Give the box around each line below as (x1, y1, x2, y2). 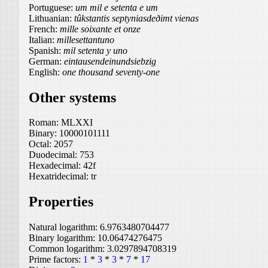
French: (29, 23, 60, 34)
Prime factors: (29, 254, 83, 265)
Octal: (29, 139, 54, 150)
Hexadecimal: (29, 160, 83, 171)
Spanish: (29, 45, 63, 56)
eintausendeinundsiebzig (64, 56, 156, 66)
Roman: (29, 117, 61, 128)
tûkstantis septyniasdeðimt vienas (74, 13, 199, 23)
